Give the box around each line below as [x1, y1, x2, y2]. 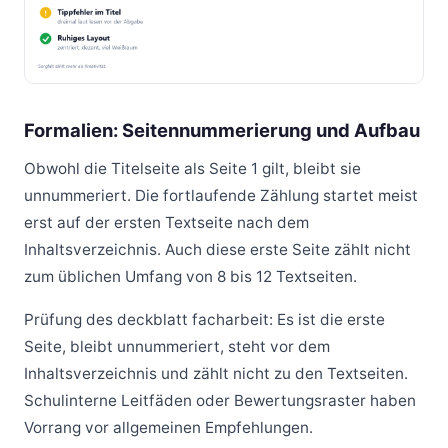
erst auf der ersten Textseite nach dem [24, 212, 309, 232]
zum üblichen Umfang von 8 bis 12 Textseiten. [24, 266, 357, 286]
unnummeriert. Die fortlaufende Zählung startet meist [24, 185, 418, 205]
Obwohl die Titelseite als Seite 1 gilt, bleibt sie [24, 158, 361, 178]
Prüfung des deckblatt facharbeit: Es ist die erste [24, 309, 385, 329]
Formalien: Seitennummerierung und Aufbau [24, 119, 420, 142]
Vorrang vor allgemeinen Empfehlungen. [24, 417, 313, 437]
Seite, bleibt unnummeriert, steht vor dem [24, 336, 330, 356]
